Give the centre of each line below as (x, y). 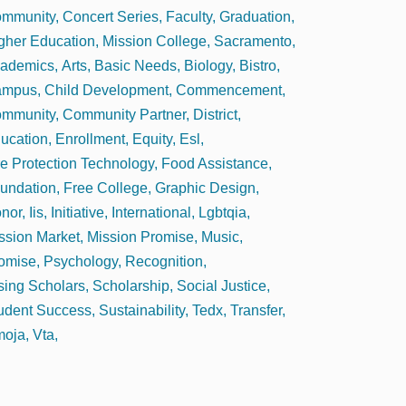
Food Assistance (215, 163)
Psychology (81, 261)
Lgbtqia (222, 212)
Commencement (229, 90)
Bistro (258, 65)
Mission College (155, 41)
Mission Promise (140, 237)
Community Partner (124, 114)
